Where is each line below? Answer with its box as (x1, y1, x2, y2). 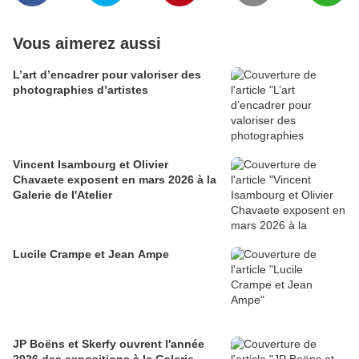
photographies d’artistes (13, 83, 148, 97)
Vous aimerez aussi (13, 34, 161, 53)
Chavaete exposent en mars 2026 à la (13, 173, 216, 187)
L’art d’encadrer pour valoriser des (13, 68, 201, 82)
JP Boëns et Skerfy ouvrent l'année (13, 337, 204, 351)
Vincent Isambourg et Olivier (13, 158, 168, 171)
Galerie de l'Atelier (13, 188, 112, 202)
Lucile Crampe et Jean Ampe (13, 248, 169, 261)
